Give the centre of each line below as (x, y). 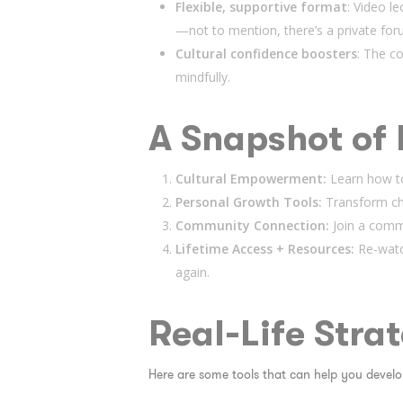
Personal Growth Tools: (250, 202)
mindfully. (202, 77)
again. (192, 272)
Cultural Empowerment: (252, 179)
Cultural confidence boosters (266, 54)
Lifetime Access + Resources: (266, 249)
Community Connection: (254, 225)
